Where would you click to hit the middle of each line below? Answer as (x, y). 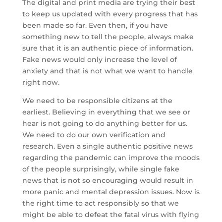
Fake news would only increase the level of (99, 59)
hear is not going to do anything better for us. (105, 123)
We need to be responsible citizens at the (97, 101)
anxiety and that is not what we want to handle (107, 71)
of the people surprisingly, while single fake (101, 169)
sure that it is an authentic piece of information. (108, 48)
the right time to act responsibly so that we (100, 203)
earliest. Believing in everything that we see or (106, 112)
